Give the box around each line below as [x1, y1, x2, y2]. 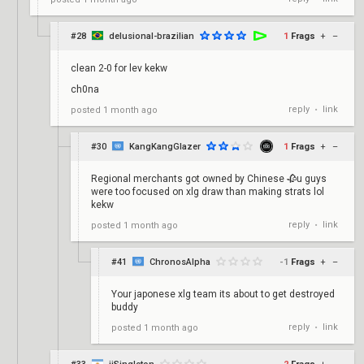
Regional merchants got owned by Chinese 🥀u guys [91, 173, 327, 184]
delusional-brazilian [109, 31, 194, 41]
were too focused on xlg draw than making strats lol [91, 186, 324, 197]
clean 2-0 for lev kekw [71, 63, 167, 74]
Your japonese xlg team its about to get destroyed [111, 288, 335, 300]
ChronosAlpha [149, 257, 210, 267]
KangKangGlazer [129, 141, 201, 152]
